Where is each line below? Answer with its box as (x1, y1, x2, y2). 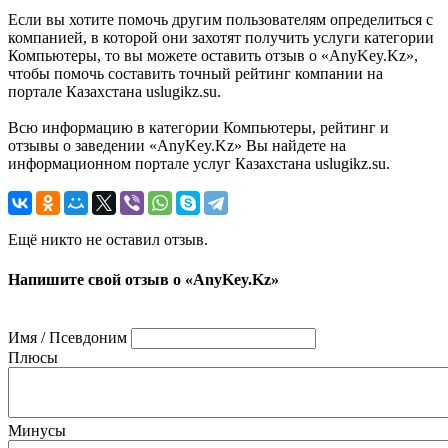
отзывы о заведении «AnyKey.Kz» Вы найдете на (8, 137, 346, 155)
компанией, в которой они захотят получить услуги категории (8, 29, 434, 47)
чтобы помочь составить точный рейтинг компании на (8, 65, 383, 83)
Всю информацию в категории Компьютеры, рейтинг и (8, 119, 389, 137)
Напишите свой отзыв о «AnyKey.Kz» (8, 270, 279, 288)
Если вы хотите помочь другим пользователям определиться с (8, 11, 433, 29)
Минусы (8, 421, 66, 439)
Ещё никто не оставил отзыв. (8, 231, 208, 249)
